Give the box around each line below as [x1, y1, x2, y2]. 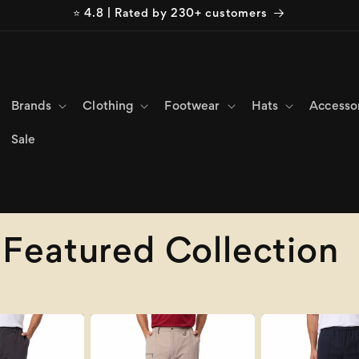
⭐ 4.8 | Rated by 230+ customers [73, 9, 268, 19]
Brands [10, 100, 52, 112]
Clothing [83, 100, 134, 112]
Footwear [164, 100, 220, 112]
